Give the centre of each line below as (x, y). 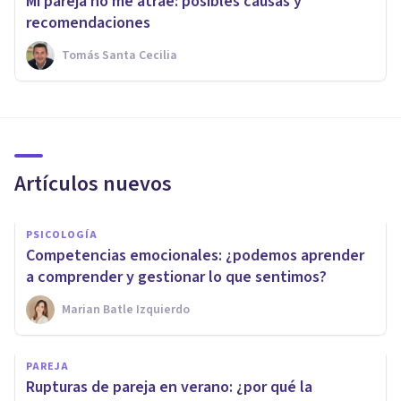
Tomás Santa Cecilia (119, 55)
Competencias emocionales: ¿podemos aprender (195, 255)
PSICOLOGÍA (62, 235)
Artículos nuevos (93, 183)
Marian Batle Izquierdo (126, 309)
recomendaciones (88, 22)
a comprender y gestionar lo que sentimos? (176, 277)
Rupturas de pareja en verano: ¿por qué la (169, 387)
